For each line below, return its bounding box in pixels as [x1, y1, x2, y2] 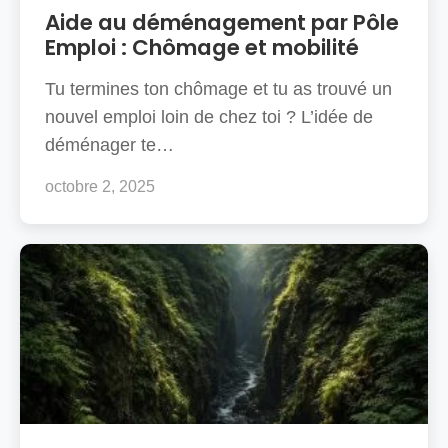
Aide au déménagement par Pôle [45, 6, 399, 38]
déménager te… [45, 134, 174, 155]
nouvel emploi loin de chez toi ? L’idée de [45, 106, 373, 127]
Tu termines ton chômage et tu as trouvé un [45, 78, 392, 99]
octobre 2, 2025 [45, 176, 155, 195]
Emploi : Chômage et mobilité [45, 31, 359, 63]
